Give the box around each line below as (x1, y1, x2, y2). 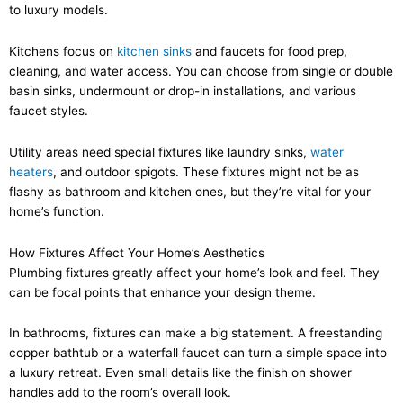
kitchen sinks (117, 43, 192, 58)
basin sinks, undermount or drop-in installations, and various (9, 83, 356, 98)
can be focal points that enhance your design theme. (9, 284, 316, 300)
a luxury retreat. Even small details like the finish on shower (9, 365, 352, 381)
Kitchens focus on (9, 43, 117, 58)
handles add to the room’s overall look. (9, 385, 231, 400)
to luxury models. (9, 2, 108, 17)
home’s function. (9, 203, 104, 219)
